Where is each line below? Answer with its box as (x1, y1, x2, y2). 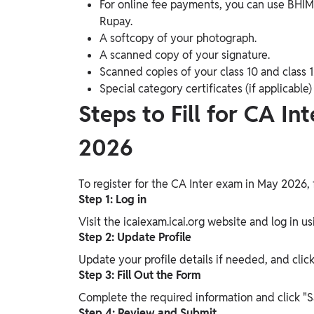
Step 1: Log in (78, 192, 146, 207)
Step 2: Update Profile (78, 230, 191, 245)
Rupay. (100, 14, 132, 29)
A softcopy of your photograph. (100, 31, 257, 46)
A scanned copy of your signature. (100, 48, 270, 63)
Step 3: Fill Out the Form (78, 268, 201, 283)
